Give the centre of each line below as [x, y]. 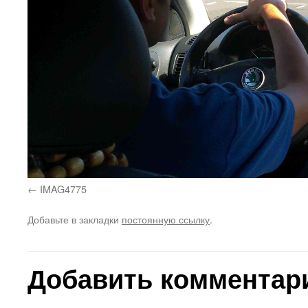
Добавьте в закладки [75, 219]
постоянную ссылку [166, 219]
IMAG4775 [63, 189]
